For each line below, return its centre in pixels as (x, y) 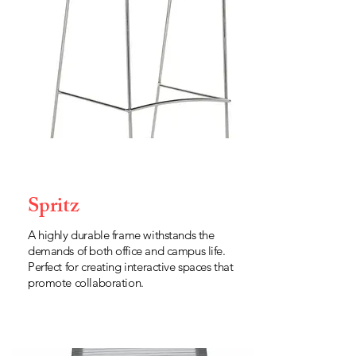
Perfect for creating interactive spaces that (131, 267)
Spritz (54, 208)
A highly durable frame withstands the (121, 235)
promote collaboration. (86, 282)
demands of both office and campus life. (127, 251)
